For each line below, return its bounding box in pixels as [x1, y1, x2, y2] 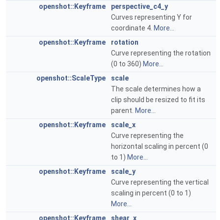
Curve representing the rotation [111, 49, 211, 57]
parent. [111, 107, 135, 114]
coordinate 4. [111, 24, 154, 32]
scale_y [111, 167, 136, 175]
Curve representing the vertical [111, 178, 209, 186]
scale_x [111, 121, 136, 129]
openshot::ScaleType [36, 74, 106, 82]
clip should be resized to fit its [111, 96, 205, 104]
